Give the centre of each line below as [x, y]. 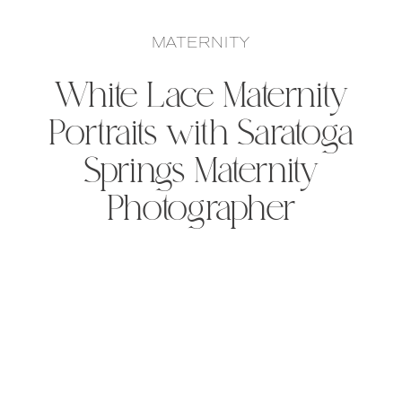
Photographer [201, 211]
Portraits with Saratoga [201, 135]
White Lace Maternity [201, 98]
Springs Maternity [201, 173]
